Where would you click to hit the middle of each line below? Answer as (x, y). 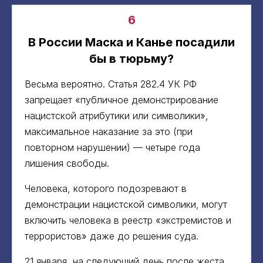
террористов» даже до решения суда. (112, 236)
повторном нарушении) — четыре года (112, 147)
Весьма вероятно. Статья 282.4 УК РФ (111, 84)
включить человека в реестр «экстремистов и (128, 220)
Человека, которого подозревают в (106, 188)
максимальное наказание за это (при (109, 131)
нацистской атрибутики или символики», (117, 115)
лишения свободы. (67, 163)
